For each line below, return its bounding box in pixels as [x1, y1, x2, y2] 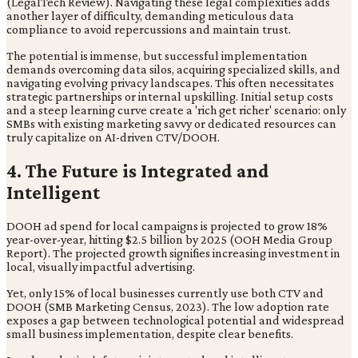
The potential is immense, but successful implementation [6, 48, 308, 62]
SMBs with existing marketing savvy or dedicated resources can [6, 116, 336, 130]
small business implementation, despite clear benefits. [6, 326, 293, 340]
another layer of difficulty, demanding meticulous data [6, 8, 294, 22]
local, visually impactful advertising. [6, 259, 195, 273]
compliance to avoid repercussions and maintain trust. [6, 22, 291, 36]
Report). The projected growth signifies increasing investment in [6, 245, 340, 260]
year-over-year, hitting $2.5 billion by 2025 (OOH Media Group [6, 232, 332, 246]
